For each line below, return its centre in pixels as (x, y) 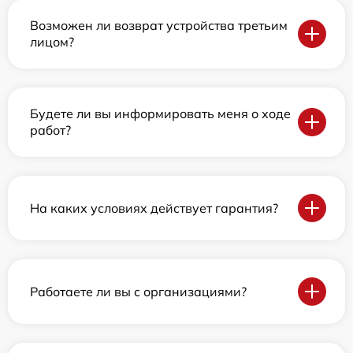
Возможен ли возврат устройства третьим (159, 26)
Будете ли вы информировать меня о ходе (160, 114)
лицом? (52, 42)
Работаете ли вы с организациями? (138, 291)
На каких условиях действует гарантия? (154, 208)
